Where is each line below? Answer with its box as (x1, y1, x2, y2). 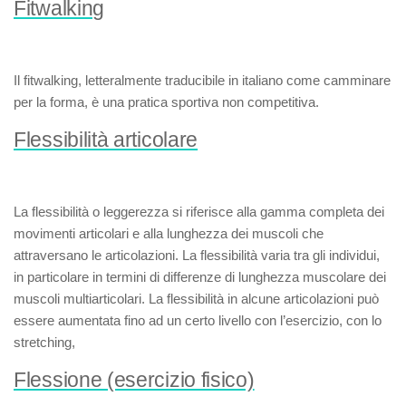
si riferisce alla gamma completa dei (169, 204, 384, 219)
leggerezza (103, 204, 169, 219)
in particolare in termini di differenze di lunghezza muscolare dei (14, 269, 386, 285)
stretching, (14, 334, 75, 350)
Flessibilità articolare (14, 129, 198, 151)
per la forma (14, 94, 84, 110)
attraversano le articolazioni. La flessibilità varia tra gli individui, (14, 247, 380, 263)
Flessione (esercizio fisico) (14, 369, 255, 391)
